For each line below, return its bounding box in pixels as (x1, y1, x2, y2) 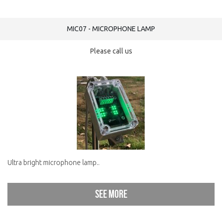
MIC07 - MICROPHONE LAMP (67, 25, 155, 33)
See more (95, 188, 127, 200)
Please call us (90, 47, 132, 55)
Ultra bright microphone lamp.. (7, 159, 100, 166)
